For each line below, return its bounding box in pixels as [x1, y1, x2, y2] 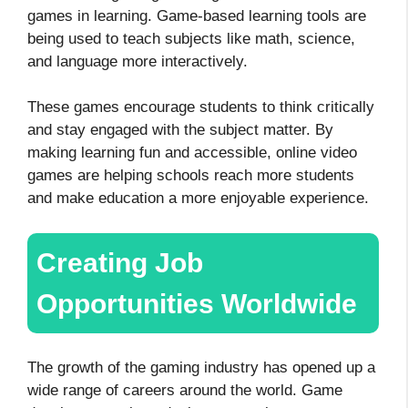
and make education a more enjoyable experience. [27, 189, 369, 208]
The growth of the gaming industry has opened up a [27, 358, 375, 376]
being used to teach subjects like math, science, [27, 29, 355, 47]
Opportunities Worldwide [36, 288, 357, 319]
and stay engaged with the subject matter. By [27, 121, 333, 139]
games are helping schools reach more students [27, 167, 354, 185]
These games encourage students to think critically [27, 98, 374, 117]
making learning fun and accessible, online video [27, 144, 357, 162]
